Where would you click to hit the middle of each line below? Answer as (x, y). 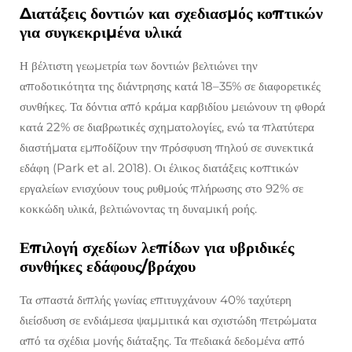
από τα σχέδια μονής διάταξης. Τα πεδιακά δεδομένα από (162, 341)
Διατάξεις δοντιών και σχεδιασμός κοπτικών (171, 14)
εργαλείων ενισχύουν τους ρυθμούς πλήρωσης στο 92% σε (161, 189)
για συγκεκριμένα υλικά (101, 33)
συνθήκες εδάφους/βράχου (108, 267)
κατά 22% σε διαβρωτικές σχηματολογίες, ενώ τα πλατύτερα (167, 127)
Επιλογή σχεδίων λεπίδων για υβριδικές (157, 248)
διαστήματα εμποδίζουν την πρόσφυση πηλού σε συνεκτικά (167, 148)
